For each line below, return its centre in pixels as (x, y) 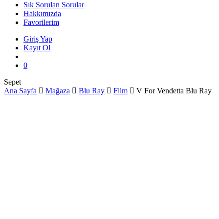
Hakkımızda (42, 13)
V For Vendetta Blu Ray (174, 91)
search (33, 56)
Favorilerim (41, 22)
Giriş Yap (38, 39)
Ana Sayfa (20, 91)
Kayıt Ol (37, 48)
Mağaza (58, 91)
